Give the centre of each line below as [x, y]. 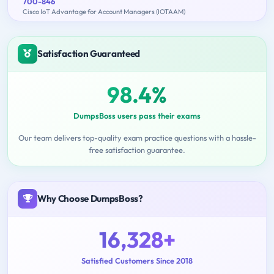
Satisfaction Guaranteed [89, 53]
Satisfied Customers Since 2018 [137, 260]
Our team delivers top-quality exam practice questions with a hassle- [137, 137]
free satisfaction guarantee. [137, 150]
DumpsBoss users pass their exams [137, 115]
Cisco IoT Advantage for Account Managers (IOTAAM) [104, 11]
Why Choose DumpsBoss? [90, 198]
